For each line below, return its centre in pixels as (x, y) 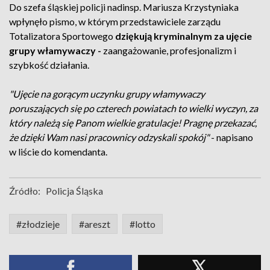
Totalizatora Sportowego (62, 36)
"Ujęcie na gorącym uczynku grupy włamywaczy (107, 93)
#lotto (143, 224)
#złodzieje (38, 224)
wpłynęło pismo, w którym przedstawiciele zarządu (115, 21)
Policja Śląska (74, 190)
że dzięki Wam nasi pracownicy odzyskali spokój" (110, 137)
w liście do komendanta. (58, 151)
